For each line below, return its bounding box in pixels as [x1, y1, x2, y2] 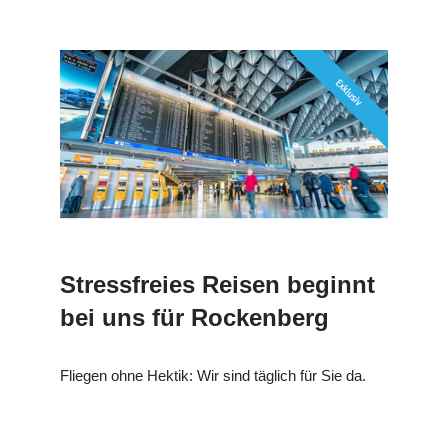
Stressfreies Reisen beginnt [60, 271, 375, 299]
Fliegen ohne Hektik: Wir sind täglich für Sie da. [60, 367, 366, 385]
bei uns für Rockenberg [60, 304, 329, 332]
